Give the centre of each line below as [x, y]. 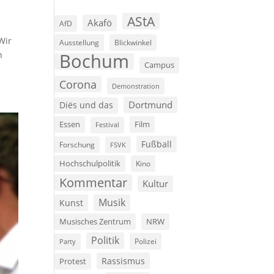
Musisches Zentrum [95, 222]
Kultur [156, 184]
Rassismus [124, 261]
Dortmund [151, 105]
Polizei [146, 241]
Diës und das [87, 106]
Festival [108, 125]
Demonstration [136, 86]
